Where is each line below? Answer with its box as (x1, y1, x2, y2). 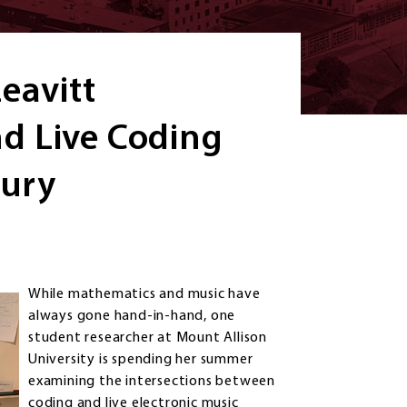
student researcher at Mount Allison (28, 331, 268, 346)
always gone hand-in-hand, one (28, 309, 236, 324)
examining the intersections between (28, 374, 276, 390)
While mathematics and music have (28, 287, 261, 303)
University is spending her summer (28, 352, 253, 368)
